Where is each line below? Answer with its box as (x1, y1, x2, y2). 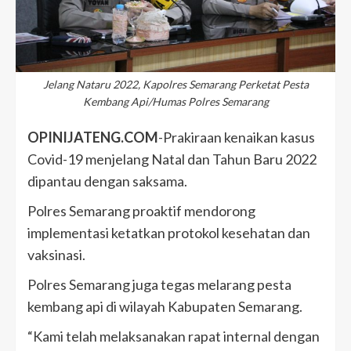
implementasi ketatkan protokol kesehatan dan (27, 224, 310, 241)
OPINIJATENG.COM (27, 128, 158, 146)
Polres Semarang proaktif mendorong (27, 202, 255, 219)
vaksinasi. (27, 246, 85, 263)
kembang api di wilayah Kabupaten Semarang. (27, 298, 302, 315)
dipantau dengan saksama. (27, 172, 187, 190)
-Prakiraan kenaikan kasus (158, 128, 315, 146)
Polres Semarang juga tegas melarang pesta (27, 276, 291, 293)
